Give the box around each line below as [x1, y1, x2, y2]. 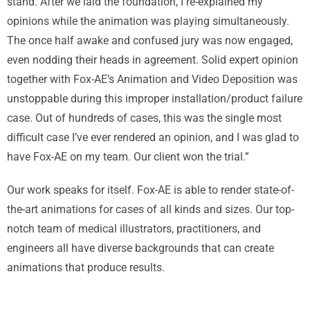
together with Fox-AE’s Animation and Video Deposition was [7, 73, 298, 86]
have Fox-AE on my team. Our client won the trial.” [7, 150, 249, 164]
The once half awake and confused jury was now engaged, [7, 34, 293, 48]
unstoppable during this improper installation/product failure [7, 92, 302, 106]
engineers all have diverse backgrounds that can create [7, 241, 274, 255]
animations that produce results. [7, 261, 167, 275]
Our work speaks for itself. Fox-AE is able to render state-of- [7, 183, 294, 197]
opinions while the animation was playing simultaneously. [7, 15, 289, 28]
